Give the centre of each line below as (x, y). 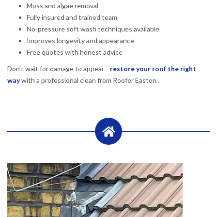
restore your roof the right (153, 68)
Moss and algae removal (62, 5)
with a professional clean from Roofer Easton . (90, 80)
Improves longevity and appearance (80, 40)
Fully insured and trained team (72, 17)
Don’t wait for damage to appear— (59, 68)
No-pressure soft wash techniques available (93, 29)
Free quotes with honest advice (75, 52)
